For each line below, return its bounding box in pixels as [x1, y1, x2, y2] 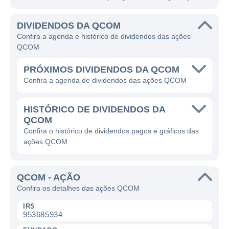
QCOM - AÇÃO [17, 172, 80, 182]
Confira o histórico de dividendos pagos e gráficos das [24, 127, 199, 135]
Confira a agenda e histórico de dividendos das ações [17, 32, 191, 40]
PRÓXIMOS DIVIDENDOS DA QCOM [24, 64, 179, 75]
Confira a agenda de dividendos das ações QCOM [24, 76, 187, 84]
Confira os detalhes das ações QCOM [17, 184, 140, 192]
